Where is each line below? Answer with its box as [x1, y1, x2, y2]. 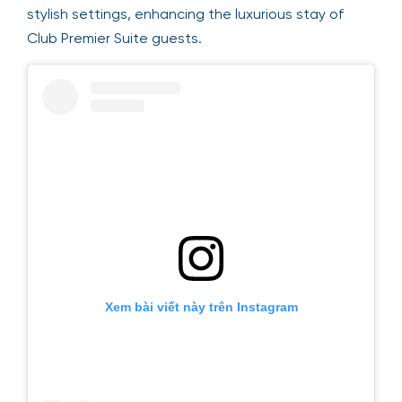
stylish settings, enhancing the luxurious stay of [27, 5, 344, 22]
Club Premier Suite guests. [27, 30, 202, 47]
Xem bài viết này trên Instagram [104, 299, 298, 314]
